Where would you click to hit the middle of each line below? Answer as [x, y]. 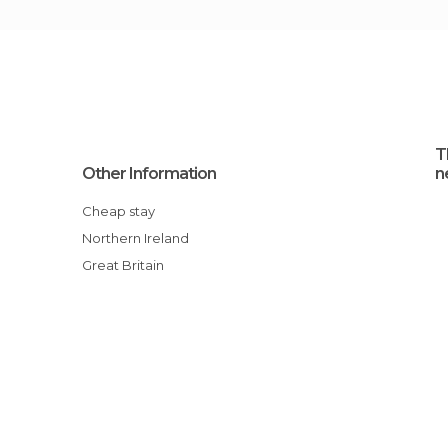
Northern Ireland [141, 238]
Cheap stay [124, 211]
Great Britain [128, 265]
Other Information [149, 173]
